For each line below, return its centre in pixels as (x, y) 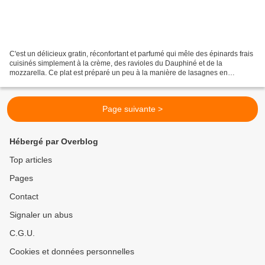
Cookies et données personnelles (72, 252)
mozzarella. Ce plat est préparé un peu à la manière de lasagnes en (119, 73)
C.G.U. (22, 233)
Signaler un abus (41, 215)
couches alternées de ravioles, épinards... (76, 83)
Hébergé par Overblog (54, 142)
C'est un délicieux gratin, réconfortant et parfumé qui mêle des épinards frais (131, 54)
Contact (24, 197)
